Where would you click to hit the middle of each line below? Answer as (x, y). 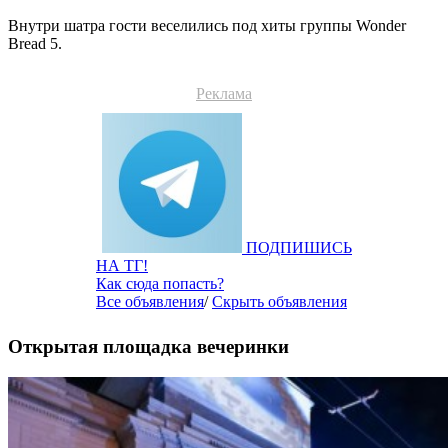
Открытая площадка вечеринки (148, 347)
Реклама (224, 94)
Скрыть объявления (279, 302)
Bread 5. (35, 44)
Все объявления (150, 302)
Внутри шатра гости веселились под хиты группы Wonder (207, 26)
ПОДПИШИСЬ (299, 248)
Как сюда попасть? (160, 284)
